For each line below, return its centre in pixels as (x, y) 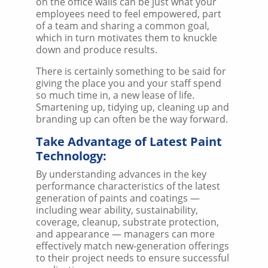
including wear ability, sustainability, (117, 210)
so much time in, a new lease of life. (115, 95)
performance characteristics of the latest (128, 186)
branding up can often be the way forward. (132, 119)
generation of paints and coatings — (118, 198)
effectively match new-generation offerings (133, 246)
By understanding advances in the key (121, 174)
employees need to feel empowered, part (129, 13)
